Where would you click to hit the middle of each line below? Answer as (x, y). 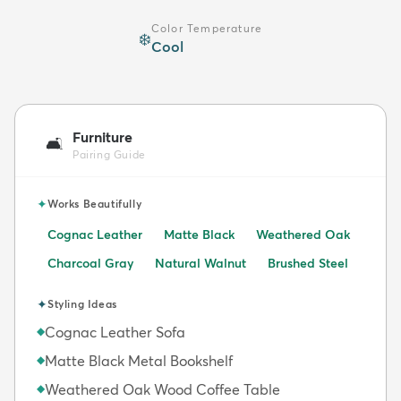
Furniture (102, 137)
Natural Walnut (200, 264)
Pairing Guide (109, 155)
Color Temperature (207, 29)
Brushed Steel (308, 264)
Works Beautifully (95, 204)
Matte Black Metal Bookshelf (139, 361)
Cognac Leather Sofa (115, 333)
